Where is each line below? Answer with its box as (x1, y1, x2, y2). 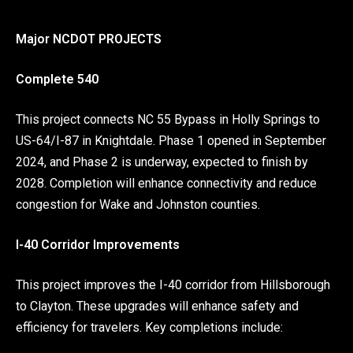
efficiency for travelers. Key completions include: (16, 319, 283, 335)
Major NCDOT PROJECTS (16, 31, 162, 46)
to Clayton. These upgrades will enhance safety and (16, 298, 299, 314)
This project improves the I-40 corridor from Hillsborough (16, 277, 330, 292)
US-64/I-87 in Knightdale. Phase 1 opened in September (16, 132, 326, 148)
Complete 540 (16, 71, 98, 87)
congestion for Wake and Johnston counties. (16, 196, 260, 212)
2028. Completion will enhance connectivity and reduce (16, 175, 317, 191)
